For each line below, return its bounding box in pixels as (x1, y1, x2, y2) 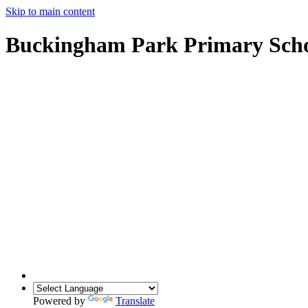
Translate (115, 294, 155, 307)
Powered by (33, 294, 88, 307)
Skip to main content (5, 5, 95, 17)
